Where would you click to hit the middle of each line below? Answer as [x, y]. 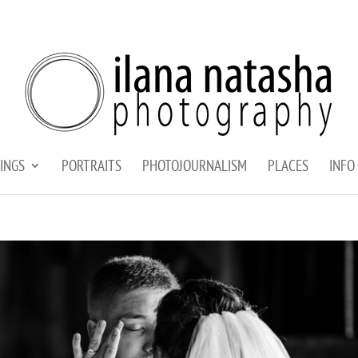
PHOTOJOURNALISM [194, 165]
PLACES [288, 165]
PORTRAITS [91, 165]
